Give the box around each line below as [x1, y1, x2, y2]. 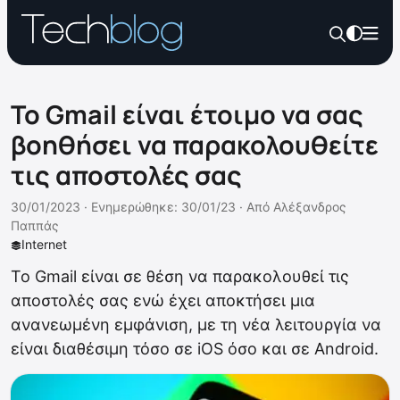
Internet [21, 237, 67, 252]
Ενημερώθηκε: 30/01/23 [91, 199, 236, 214]
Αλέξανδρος [273, 199, 346, 214]
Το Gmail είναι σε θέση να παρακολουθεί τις [11, 267, 349, 286]
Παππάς [11, 218, 59, 233]
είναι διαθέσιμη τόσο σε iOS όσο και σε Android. [11, 339, 379, 358]
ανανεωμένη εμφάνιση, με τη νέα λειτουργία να [11, 315, 381, 334]
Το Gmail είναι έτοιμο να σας [11, 96, 363, 132]
